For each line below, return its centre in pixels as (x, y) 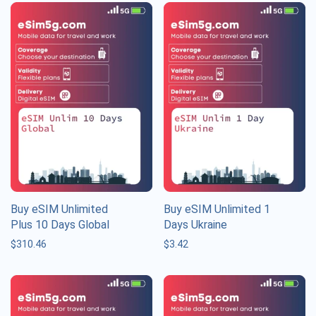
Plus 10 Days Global (60, 224)
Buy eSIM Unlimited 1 (217, 209)
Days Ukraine (195, 224)
